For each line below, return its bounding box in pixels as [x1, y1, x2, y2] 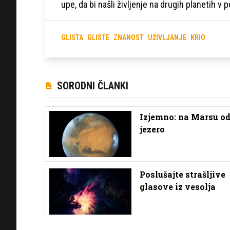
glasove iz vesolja [140, 181, 218, 192]
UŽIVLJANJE [148, 33, 186, 42]
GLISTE [87, 33, 109, 42]
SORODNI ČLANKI [57, 79, 128, 92]
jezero [140, 123, 167, 135]
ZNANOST [113, 33, 144, 42]
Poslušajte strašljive [140, 168, 225, 180]
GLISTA [61, 33, 83, 42]
